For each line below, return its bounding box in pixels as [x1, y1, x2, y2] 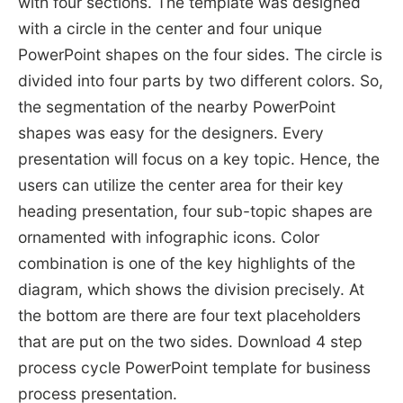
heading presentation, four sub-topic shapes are [17, 201, 372, 221]
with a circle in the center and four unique [17, 19, 322, 39]
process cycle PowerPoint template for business [17, 358, 371, 378]
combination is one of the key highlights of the [17, 254, 355, 273]
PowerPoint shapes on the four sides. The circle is [17, 45, 382, 65]
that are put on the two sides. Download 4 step [17, 332, 363, 352]
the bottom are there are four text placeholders [17, 306, 361, 326]
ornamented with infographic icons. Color [17, 228, 319, 247]
